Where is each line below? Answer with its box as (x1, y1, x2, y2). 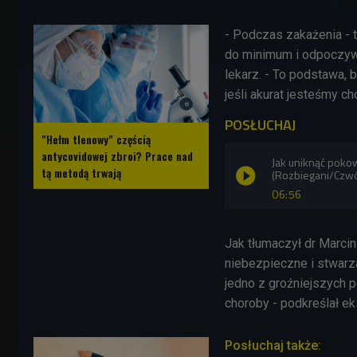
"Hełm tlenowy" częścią (41, 130, 151, 147)
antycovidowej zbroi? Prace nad (41, 147, 193, 164)
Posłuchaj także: (225, 337, 321, 353)
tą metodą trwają (41, 163, 121, 181)
